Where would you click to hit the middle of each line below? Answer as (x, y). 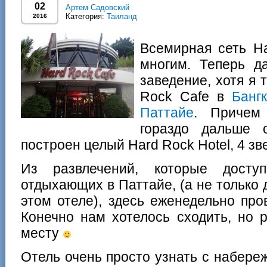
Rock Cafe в (186, 97)
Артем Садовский (97, 7)
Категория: (86, 16)
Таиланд (122, 16)
